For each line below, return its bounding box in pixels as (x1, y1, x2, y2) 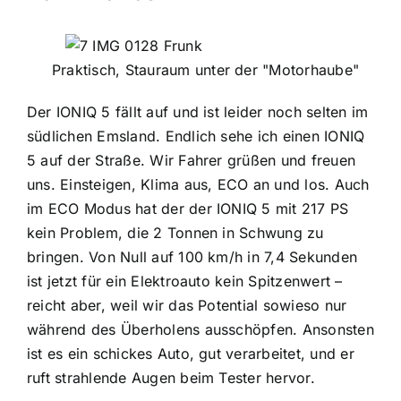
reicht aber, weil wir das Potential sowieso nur (26, 296, 347, 315)
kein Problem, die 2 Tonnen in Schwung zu (26, 224, 324, 243)
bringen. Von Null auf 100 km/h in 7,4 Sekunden (26, 248, 358, 267)
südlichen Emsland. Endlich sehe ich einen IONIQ (26, 127, 365, 146)
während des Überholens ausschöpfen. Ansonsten (26, 320, 374, 339)
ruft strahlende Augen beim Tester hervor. (26, 369, 315, 388)
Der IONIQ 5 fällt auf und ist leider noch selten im (26, 103, 369, 122)
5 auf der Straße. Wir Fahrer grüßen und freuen (26, 151, 356, 170)
